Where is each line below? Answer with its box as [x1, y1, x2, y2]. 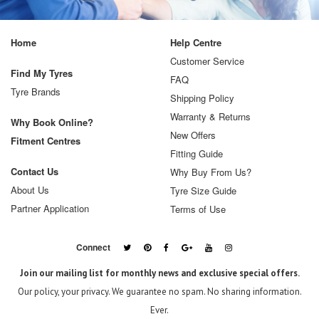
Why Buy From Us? [170, 164, 251, 179]
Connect [76, 240, 110, 253]
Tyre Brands [11, 84, 61, 98]
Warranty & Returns [170, 109, 251, 123]
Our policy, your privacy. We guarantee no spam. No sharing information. [17, 285, 302, 298]
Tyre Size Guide [170, 183, 236, 197]
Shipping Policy [170, 90, 234, 105]
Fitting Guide [170, 146, 223, 160]
